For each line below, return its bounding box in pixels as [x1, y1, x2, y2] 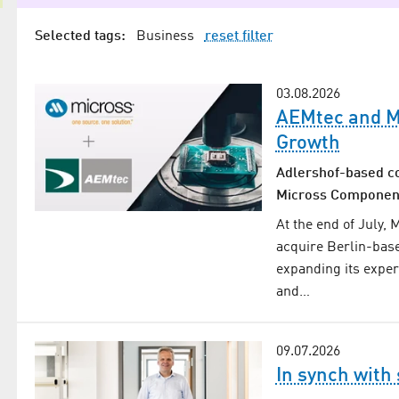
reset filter [204, 29, 273, 45]
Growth [275, 134, 340, 154]
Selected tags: [34, 29, 126, 45]
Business [135, 29, 194, 45]
